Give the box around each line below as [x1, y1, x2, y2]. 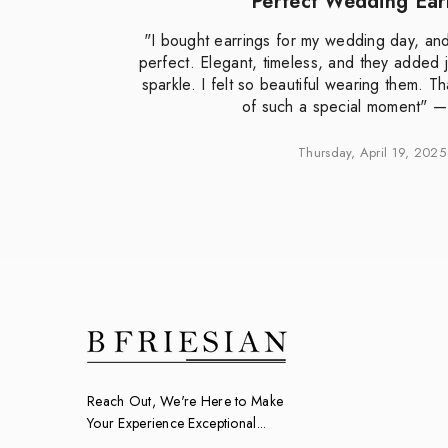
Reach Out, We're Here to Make [87, 390, 284, 411]
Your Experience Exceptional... [87, 412, 267, 433]
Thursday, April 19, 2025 [298, 142, 446, 162]
